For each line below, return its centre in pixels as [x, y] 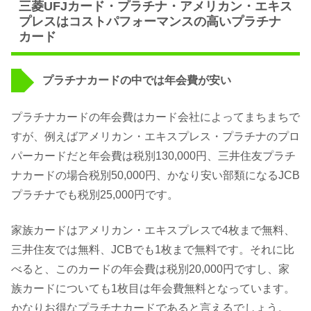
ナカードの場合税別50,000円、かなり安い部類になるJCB [155, 176]
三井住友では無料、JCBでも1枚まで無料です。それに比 [153, 249]
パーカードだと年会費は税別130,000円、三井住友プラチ [153, 156]
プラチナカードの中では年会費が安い [137, 81]
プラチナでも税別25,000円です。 [95, 195]
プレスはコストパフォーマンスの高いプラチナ [150, 22]
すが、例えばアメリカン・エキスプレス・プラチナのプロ [155, 137]
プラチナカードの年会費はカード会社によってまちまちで [155, 117]
